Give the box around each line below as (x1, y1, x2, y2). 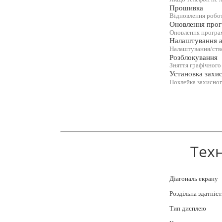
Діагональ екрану (169, 175, 218, 183)
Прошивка (169, 3, 203, 12)
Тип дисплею (169, 205, 206, 213)
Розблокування (169, 53, 218, 61)
